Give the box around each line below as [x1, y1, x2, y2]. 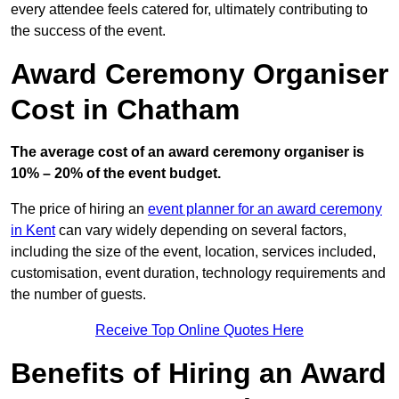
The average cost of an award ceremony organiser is [11, 144, 364, 160]
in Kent [11, 223, 55, 239]
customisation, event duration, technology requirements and [11, 265, 386, 281]
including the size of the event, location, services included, [11, 244, 376, 260]
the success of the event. [11, 23, 166, 39]
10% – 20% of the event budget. [11, 166, 221, 182]
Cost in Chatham [11, 94, 240, 126]
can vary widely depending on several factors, [55, 223, 346, 239]
